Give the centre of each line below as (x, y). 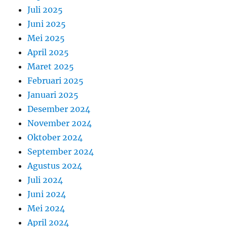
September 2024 (61, 151)
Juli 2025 (45, 9)
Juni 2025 (47, 24)
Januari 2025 (53, 94)
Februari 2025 (56, 80)
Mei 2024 (46, 208)
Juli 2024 (45, 180)
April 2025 (48, 52)
